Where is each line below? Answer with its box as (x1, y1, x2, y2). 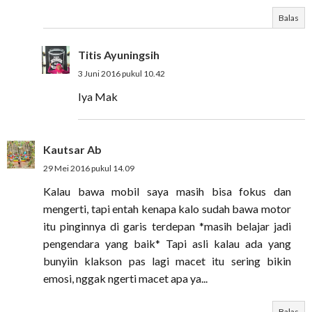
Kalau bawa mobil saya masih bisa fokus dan (43, 185, 291, 198)
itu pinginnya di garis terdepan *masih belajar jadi (43, 219, 291, 233)
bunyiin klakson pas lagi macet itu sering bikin (43, 254, 291, 267)
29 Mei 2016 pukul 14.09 (43, 163, 134, 173)
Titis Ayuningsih (78, 48, 159, 61)
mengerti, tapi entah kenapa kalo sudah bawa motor (43, 202, 291, 215)
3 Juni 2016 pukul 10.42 (78, 68, 165, 79)
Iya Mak (78, 90, 118, 103)
